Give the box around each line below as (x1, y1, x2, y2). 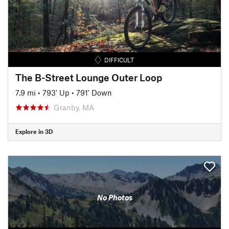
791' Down (76, 87, 112, 97)
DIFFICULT (104, 56, 134, 63)
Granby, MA (54, 102, 94, 112)
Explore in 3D (15, 128, 53, 135)
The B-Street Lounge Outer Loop (15, 71, 162, 83)
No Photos (97, 193, 132, 202)
